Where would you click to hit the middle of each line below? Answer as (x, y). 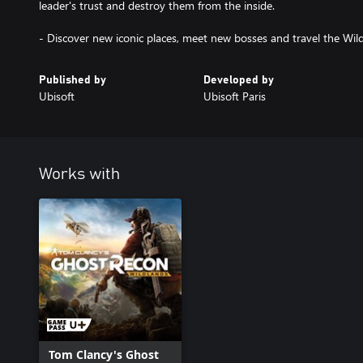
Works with (79, 174)
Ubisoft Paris (234, 96)
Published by (73, 80)
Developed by (238, 80)
